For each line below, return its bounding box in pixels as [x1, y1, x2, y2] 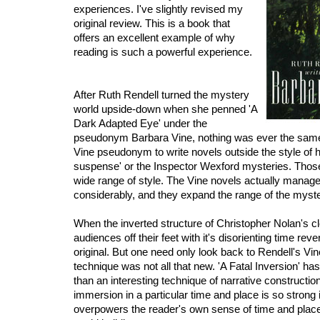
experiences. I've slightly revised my [74, 3, 243, 15]
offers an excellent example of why [74, 31, 235, 44]
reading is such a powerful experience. [74, 46, 252, 58]
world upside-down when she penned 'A [74, 103, 257, 115]
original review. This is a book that [74, 17, 230, 29]
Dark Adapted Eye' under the [74, 117, 207, 129]
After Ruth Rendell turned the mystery [74, 89, 249, 101]
